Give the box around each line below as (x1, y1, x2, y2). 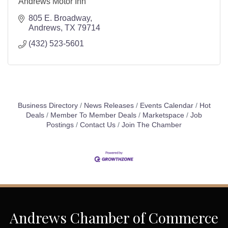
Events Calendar (139, 102, 193, 110)
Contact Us (80, 121, 116, 129)
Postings (46, 121, 74, 129)
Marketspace (142, 111, 184, 120)
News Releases (83, 102, 134, 110)
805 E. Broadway (28, 14, 90, 23)
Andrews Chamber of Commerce (10, 208, 218, 227)
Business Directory (17, 102, 78, 110)
